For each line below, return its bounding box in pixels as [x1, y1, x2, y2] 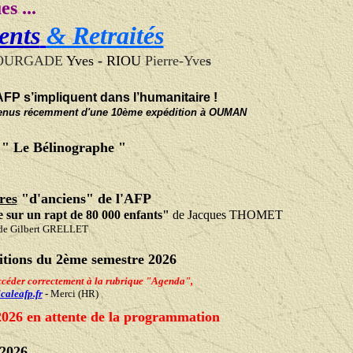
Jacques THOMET [187, 208, 283, 222]
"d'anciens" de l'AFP [17, 191, 151, 207]
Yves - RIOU [62, 52, 141, 69]
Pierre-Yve [144, 52, 206, 69]
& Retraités [46, 20, 164, 50]
